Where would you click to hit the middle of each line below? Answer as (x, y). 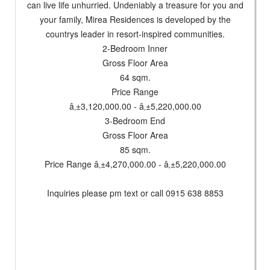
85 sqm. (135, 150)
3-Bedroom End (135, 121)
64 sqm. (135, 77)
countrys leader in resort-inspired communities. (135, 34)
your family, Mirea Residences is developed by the (135, 20)
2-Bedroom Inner (135, 49)
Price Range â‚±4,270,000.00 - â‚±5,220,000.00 (135, 164)
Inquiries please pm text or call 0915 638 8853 (135, 193)
